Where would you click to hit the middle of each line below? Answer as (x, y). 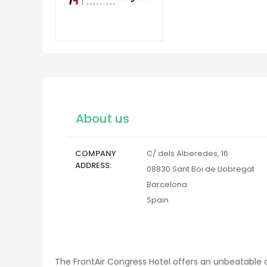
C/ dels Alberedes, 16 (187, 153)
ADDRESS (92, 165)
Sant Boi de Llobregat (213, 169)
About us (103, 119)
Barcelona (167, 184)
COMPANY (96, 153)
